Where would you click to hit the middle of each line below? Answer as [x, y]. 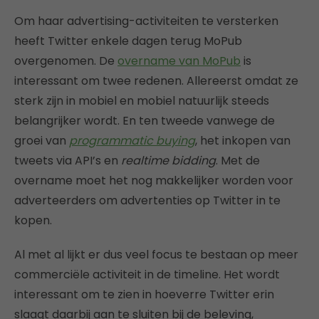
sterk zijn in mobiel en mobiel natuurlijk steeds [142, 101]
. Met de [238, 161]
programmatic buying [132, 141]
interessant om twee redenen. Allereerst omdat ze [156, 81]
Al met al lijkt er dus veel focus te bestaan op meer [156, 255]
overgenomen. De [66, 61]
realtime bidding [168, 161]
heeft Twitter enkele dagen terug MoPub [128, 41]
